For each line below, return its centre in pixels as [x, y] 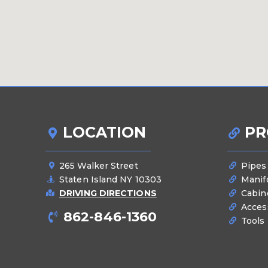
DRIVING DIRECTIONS [108, 194]
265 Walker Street [99, 166]
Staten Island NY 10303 [111, 180]
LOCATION [104, 133]
